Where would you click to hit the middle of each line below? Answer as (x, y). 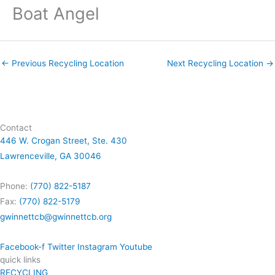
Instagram (97, 247)
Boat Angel (56, 14)
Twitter (61, 247)
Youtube (136, 247)
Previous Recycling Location (67, 64)
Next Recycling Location (216, 64)
